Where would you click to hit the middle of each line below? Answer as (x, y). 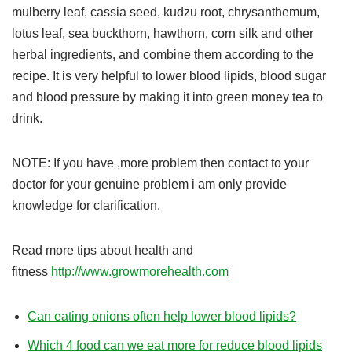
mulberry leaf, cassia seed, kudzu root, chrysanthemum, (166, 12)
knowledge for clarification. (86, 205)
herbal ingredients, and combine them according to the (163, 54)
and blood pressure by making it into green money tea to (167, 97)
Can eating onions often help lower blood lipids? (162, 316)
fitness (31, 271)
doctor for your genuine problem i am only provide (149, 184)
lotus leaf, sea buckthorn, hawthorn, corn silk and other (163, 33)
